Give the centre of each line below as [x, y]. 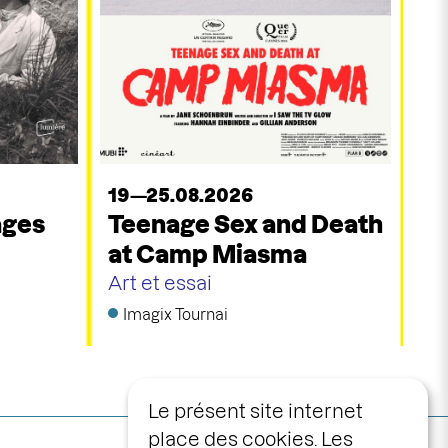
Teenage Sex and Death [245, 225]
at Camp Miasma [207, 255]
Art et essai [159, 284]
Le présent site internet [255, 411]
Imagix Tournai [175, 315]
